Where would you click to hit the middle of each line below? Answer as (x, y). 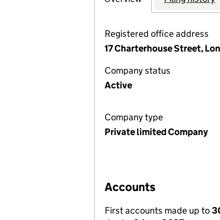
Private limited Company (156, 132)
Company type (134, 117)
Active (118, 85)
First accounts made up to (158, 210)
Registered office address (157, 34)
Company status (137, 70)
